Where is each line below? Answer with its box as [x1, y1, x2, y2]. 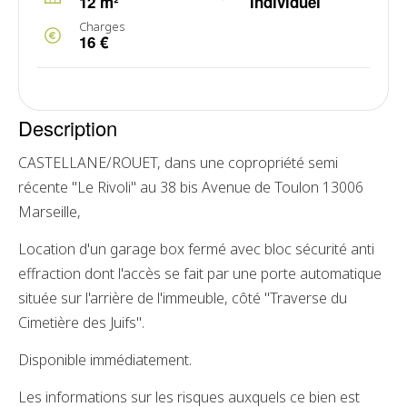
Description [18, 114, 117, 142]
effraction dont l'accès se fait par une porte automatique [18, 263, 382, 283]
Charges [79, 18, 124, 35]
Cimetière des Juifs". [18, 313, 144, 333]
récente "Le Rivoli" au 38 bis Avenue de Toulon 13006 [18, 177, 363, 197]
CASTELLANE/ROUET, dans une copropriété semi [18, 153, 338, 173]
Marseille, [18, 202, 81, 222]
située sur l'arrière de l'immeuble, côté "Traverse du [18, 288, 347, 308]
